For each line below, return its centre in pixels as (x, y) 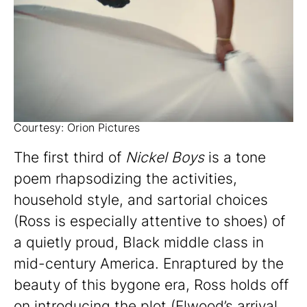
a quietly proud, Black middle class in (139, 243)
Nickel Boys (165, 158)
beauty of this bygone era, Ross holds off (151, 285)
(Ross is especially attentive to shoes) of (149, 221)
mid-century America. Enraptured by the (149, 264)
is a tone (235, 158)
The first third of (70, 158)
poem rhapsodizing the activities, (125, 179)
